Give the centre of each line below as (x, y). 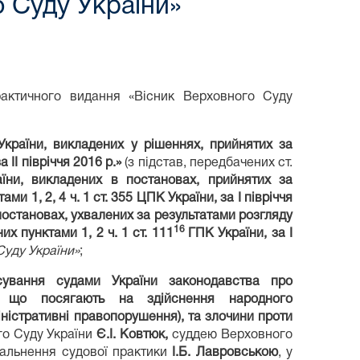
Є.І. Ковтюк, (135, 335)
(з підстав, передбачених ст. (209, 164)
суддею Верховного (233, 335)
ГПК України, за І (241, 234)
